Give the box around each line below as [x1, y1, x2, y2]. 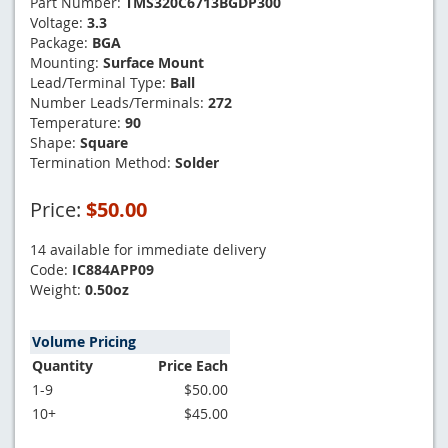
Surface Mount [103, 52, 204, 72]
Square [80, 132, 128, 152]
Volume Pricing [32, 331, 136, 351]
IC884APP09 [72, 259, 154, 279]
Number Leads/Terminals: [30, 92, 208, 112]
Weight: [30, 279, 85, 299]
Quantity [32, 355, 93, 375]
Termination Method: [30, 152, 175, 172]
